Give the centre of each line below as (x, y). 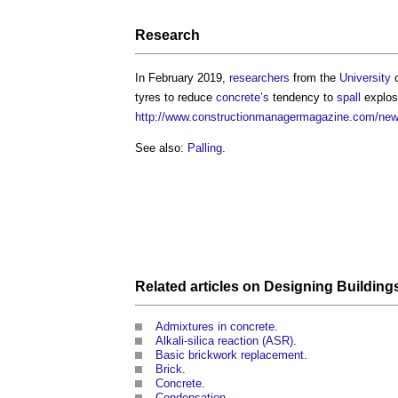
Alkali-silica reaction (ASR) (224, 341)
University (365, 77)
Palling (205, 147)
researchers (259, 77)
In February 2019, (182, 77)
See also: (161, 147)
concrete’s (243, 97)
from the (314, 77)
